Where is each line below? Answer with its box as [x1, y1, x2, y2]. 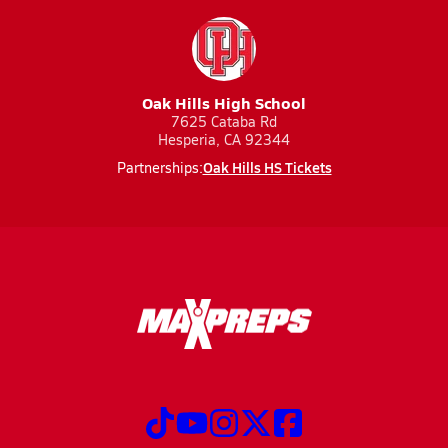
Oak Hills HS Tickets [202, 157, 332, 177]
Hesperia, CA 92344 [158, 130, 290, 149]
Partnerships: [116, 158, 203, 177]
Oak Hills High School [142, 91, 306, 114]
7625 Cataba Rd [171, 112, 277, 131]
